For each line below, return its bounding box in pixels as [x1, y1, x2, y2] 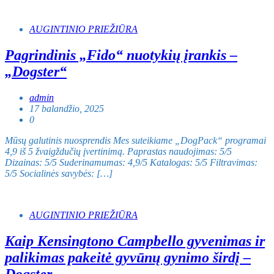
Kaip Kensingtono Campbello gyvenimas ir [5, 233, 265, 250]
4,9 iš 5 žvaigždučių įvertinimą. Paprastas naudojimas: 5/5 [5, 146, 232, 157]
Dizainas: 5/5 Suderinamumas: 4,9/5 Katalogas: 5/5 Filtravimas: [5, 157, 257, 168]
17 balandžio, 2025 [29, 103, 104, 114]
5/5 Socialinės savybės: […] [5, 168, 113, 179]
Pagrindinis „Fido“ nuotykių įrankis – [5, 47, 237, 64]
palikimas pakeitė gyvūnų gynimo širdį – [5, 250, 251, 266]
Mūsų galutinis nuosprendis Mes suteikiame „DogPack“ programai [5, 135, 266, 146]
